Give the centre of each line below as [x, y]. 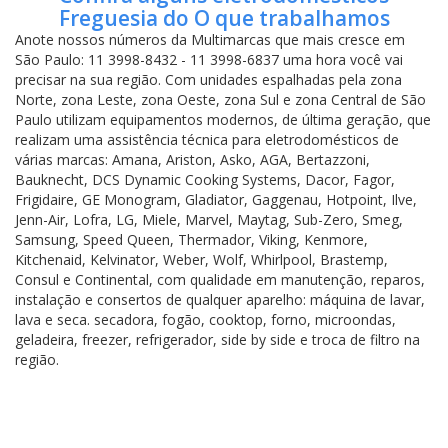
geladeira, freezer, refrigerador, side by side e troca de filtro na [217, 339]
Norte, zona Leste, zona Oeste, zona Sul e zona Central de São [220, 99]
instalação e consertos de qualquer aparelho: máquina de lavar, [220, 299]
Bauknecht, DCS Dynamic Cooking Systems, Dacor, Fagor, [205, 179]
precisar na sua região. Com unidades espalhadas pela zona [208, 79]
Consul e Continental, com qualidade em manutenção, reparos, [220, 279]
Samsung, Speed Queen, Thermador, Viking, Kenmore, [191, 239]
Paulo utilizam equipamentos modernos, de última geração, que [223, 119]
